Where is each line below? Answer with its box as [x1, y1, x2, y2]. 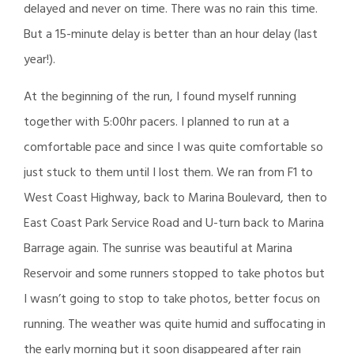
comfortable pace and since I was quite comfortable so [24, 137, 323, 158]
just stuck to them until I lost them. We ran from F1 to [24, 162, 313, 183]
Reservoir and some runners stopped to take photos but [24, 263, 325, 284]
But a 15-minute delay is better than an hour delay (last [24, 24, 318, 45]
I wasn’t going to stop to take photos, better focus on [24, 288, 320, 310]
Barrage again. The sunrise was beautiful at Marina [24, 238, 292, 259]
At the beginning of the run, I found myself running [24, 86, 296, 107]
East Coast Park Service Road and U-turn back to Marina [24, 213, 324, 234]
